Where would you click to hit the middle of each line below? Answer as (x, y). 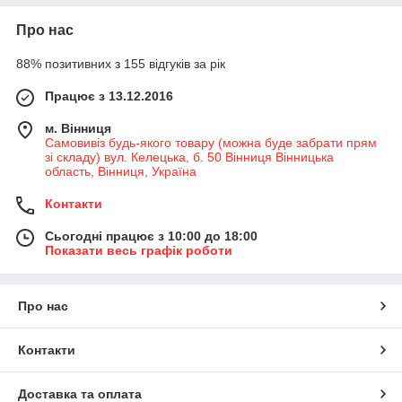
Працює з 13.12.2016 (109, 96)
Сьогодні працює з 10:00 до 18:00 (151, 236)
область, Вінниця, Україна (121, 172)
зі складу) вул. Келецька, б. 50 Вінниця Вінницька (189, 157)
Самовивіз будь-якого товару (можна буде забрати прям (211, 143)
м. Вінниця (78, 129)
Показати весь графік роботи (139, 251)
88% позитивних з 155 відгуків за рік (121, 64)
